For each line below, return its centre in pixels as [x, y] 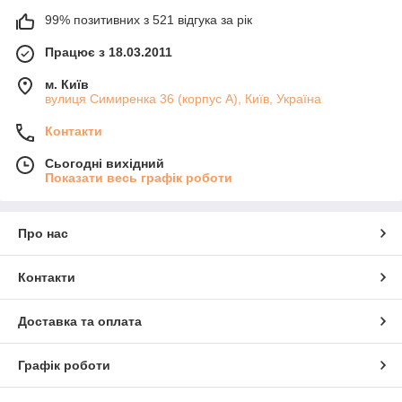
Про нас [43, 233]
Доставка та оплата [80, 321]
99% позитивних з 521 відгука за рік [149, 19]
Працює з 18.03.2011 [109, 52]
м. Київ [67, 84]
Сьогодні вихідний [105, 163]
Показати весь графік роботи [139, 177]
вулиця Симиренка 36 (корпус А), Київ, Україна [183, 98]
